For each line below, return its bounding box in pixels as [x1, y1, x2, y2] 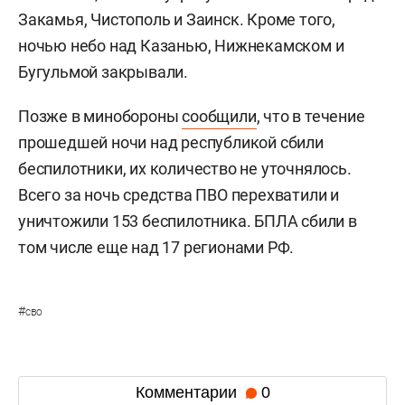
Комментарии [135, 382, 241, 401]
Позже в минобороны [18, 107, 183, 127]
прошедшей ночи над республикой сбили [18, 133, 324, 153]
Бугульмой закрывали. [18, 62, 189, 82]
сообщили [182, 107, 257, 127]
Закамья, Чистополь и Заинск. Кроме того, [18, 10, 335, 30]
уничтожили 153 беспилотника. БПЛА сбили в [18, 212, 357, 231]
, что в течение [256, 107, 365, 127]
